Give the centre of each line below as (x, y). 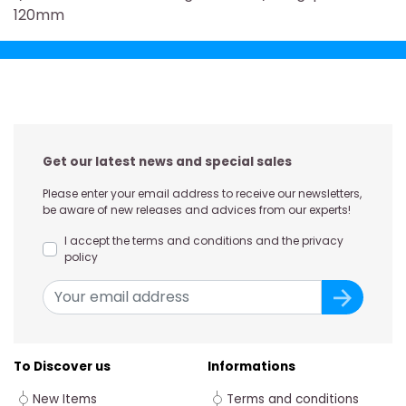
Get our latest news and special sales (167, 161)
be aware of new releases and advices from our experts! (197, 209)
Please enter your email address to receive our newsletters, (202, 193)
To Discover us (62, 366)
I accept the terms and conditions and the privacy (204, 240)
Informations (251, 366)
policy (81, 256)
